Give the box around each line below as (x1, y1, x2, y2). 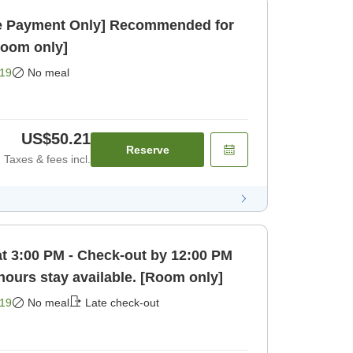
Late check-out (85, 296, 159, 310)
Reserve (125, 143, 169, 157)
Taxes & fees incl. (4, 153, 91, 166)
